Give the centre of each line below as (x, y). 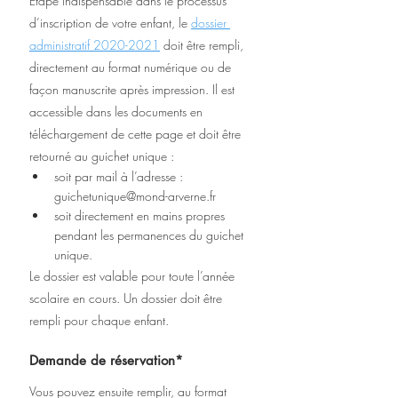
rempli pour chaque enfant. (99, 320)
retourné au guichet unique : (102, 155)
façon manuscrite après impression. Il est (134, 89)
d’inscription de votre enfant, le (110, 22)
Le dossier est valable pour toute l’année (134, 275)
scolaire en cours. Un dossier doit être (127, 298)
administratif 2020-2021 (95, 44)
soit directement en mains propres (141, 215)
